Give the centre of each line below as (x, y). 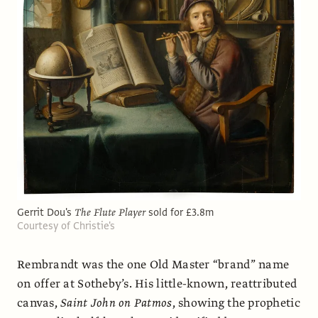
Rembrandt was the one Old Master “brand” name (153, 264)
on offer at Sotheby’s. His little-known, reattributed (157, 284)
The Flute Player (111, 212)
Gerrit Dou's (46, 212)
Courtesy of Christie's (66, 225)
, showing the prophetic (236, 303)
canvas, (39, 303)
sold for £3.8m (181, 212)
